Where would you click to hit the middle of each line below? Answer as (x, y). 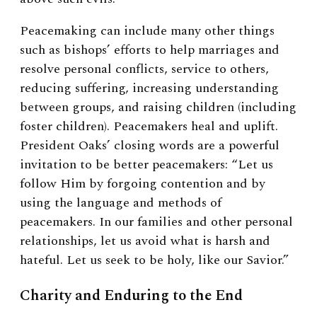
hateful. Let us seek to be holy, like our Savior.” (156, 260)
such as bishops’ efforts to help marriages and (150, 50)
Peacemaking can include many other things (147, 30)
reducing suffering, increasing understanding (149, 88)
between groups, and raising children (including (158, 107)
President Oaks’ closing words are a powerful (150, 145)
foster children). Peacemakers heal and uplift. (149, 126)
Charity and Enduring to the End (131, 295)
